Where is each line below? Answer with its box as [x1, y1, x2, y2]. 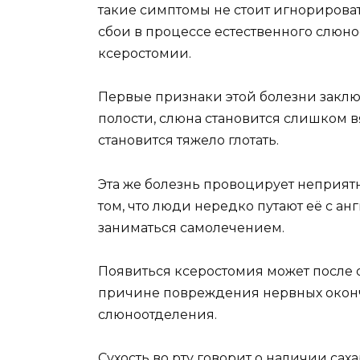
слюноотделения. [98, 306, 217, 322]
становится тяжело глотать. [98, 133, 279, 149]
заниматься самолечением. [98, 219, 284, 235]
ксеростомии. [98, 46, 191, 62]
